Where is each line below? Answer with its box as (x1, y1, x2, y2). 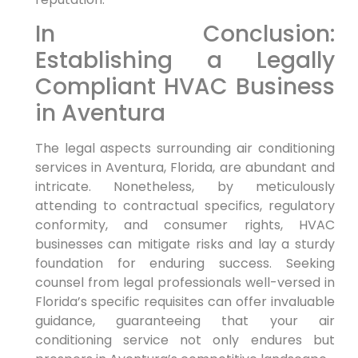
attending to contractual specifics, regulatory (34, 197, 335, 216)
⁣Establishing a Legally (34, 45, 335, 77)
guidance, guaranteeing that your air (34, 312, 335, 331)
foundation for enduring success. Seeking (34, 254, 335, 273)
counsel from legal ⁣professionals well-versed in (34, 273, 335, 292)
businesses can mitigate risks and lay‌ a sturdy (34, 235, 335, 254)
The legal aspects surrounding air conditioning (34, 139, 335, 158)
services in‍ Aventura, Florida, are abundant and (34, 158, 335, 177)
